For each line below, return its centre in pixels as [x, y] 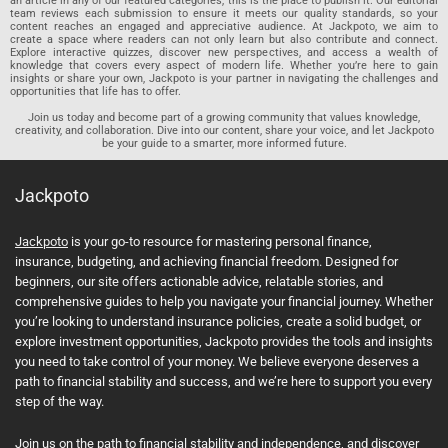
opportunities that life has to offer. [95, 92]
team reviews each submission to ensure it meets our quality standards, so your [224, 14]
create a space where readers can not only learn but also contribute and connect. [224, 40]
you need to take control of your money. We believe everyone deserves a [217, 362]
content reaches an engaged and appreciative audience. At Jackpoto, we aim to [224, 27]
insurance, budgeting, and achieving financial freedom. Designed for [206, 262]
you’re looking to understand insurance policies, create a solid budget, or [218, 322]
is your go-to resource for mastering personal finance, [220, 242]
